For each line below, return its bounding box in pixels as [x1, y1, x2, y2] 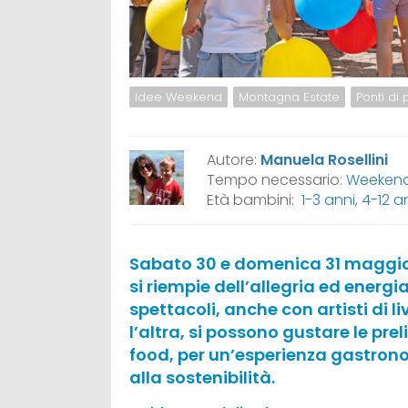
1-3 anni [301, 189, 355, 210]
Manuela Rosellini [260, 148, 388, 170]
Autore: [207, 148, 260, 170]
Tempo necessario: [207, 168, 346, 190]
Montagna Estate [239, 87, 340, 106]
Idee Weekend [135, 87, 222, 106]
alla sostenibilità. [129, 365, 275, 389]
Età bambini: [207, 189, 301, 210]
